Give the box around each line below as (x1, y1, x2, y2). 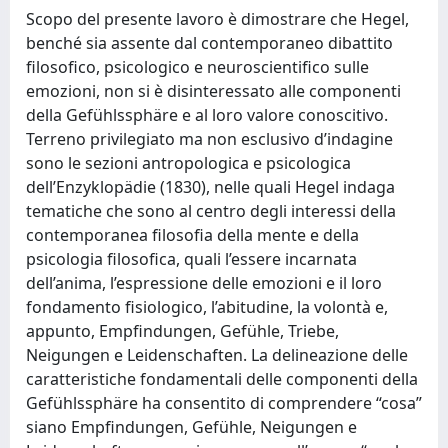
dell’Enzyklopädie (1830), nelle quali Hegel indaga (26, 176, 395, 198)
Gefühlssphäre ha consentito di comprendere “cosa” (26, 392, 422, 414)
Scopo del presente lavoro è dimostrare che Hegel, (26, 8, 409, 30)
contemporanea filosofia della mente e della (26, 224, 359, 246)
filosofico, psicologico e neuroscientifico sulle (26, 56, 369, 78)
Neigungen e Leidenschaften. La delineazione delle (26, 344, 408, 366)
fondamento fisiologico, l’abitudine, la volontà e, (26, 296, 388, 318)
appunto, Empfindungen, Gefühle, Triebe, (26, 320, 339, 342)
